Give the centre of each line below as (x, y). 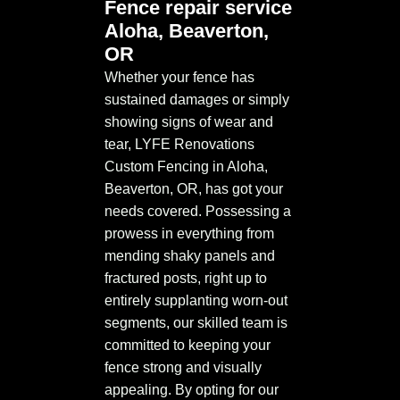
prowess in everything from (189, 234)
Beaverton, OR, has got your (194, 189)
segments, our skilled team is (196, 323)
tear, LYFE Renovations (179, 145)
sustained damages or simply (197, 100)
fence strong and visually (183, 368)
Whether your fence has (179, 78)
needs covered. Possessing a (198, 212)
